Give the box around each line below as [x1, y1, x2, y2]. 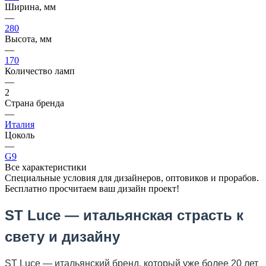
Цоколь [5, 129, 34, 140]
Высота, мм [5, 33, 52, 44]
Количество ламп [5, 65, 75, 76]
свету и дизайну [5, 228, 120, 245]
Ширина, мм [5, 1, 56, 12]
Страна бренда [5, 97, 64, 108]
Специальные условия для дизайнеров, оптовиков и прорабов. [5, 172, 259, 183]
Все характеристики [5, 161, 87, 172]
